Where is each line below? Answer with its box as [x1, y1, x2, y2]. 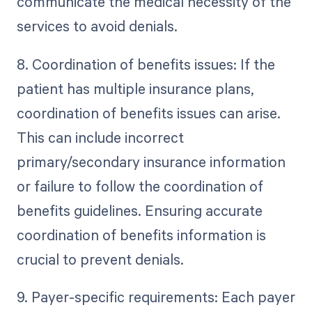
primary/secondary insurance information [16, 151, 286, 171]
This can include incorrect [16, 127, 184, 147]
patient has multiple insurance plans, [16, 78, 254, 98]
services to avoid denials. [16, 16, 178, 36]
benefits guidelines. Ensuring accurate [16, 200, 263, 220]
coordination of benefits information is [16, 224, 266, 244]
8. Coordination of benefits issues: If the [16, 54, 275, 74]
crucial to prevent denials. [16, 249, 184, 269]
